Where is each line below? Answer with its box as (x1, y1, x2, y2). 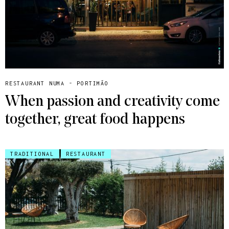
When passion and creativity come (5, 94, 220, 110)
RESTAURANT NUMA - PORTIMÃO (5, 80, 109, 87)
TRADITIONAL (10, 151, 54, 157)
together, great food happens (5, 112, 185, 128)
